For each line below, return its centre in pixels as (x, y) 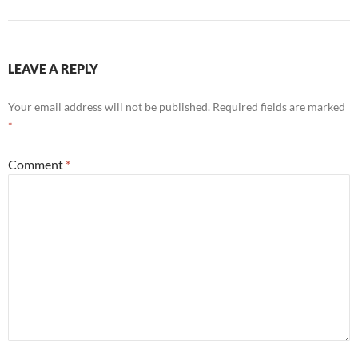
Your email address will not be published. (109, 107)
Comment (37, 165)
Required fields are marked (279, 107)
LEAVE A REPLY (53, 69)
